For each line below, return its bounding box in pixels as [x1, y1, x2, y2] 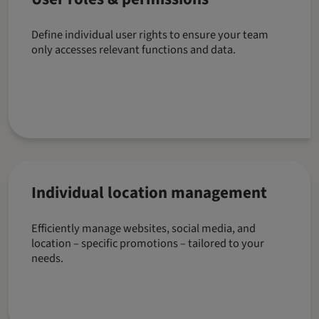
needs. [31, 250, 63, 268]
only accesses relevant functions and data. [31, 41, 236, 59]
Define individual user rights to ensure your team [31, 26, 268, 44]
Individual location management [31, 181, 267, 205]
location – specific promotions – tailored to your [31, 235, 264, 253]
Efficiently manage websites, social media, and [31, 220, 256, 238]
